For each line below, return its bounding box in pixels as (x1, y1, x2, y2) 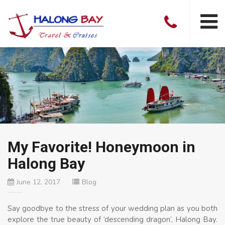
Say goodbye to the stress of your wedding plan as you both (8, 203, 217, 213)
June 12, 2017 (17, 177, 60, 187)
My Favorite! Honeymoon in (8, 138, 195, 156)
